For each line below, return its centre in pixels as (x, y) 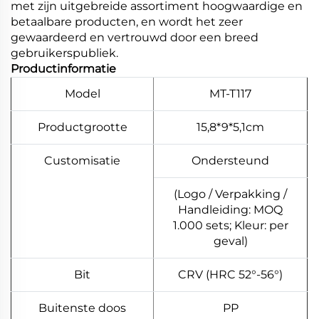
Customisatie (82, 160)
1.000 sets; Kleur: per (230, 225)
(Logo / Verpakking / (230, 194)
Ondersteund (230, 160)
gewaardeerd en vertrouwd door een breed (135, 37)
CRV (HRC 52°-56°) (230, 274)
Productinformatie (63, 68)
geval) (230, 241)
